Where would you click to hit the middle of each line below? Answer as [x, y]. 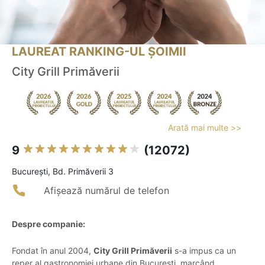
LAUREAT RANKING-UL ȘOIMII [99, 52]
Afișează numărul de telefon [106, 191]
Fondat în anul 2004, [53, 251]
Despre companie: [49, 224]
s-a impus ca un [204, 251]
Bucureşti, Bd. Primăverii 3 [63, 172]
